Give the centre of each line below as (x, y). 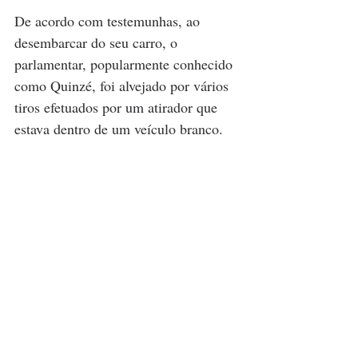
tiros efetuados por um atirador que (118, 107)
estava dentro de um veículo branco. (119, 129)
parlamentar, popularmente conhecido (125, 64)
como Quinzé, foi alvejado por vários (123, 86)
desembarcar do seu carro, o (98, 43)
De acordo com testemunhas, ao (109, 21)
